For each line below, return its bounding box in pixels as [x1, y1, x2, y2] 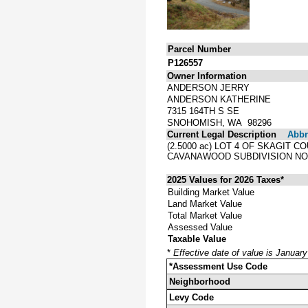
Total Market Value [168, 210, 242, 221]
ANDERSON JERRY [167, 82, 250, 93]
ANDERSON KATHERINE [167, 93, 271, 104]
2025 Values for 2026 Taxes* [167, 174, 284, 185]
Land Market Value [168, 198, 242, 209]
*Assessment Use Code [169, 261, 267, 272]
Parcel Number [168, 43, 231, 54]
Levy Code [169, 291, 214, 302]
